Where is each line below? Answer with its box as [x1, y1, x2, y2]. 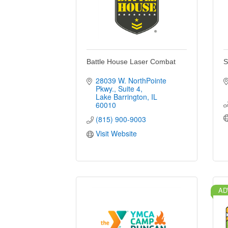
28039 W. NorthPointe [95, 75, 166, 85]
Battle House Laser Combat [87, 57, 176, 66]
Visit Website [95, 128, 137, 138]
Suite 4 [118, 83, 140, 94]
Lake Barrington [95, 91, 147, 102]
